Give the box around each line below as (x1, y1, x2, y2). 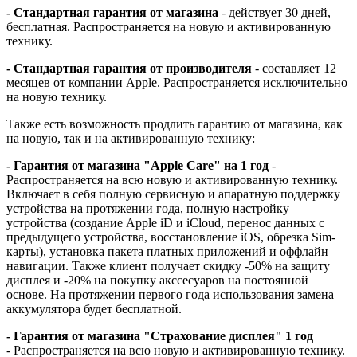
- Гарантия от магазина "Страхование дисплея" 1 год (6, 329, 313, 343)
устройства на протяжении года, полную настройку (6, 202, 289, 216)
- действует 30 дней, (218, 6, 331, 20)
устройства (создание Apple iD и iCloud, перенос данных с (6, 216, 324, 230)
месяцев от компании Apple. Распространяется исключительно (6, 76, 347, 90)
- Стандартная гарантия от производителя (6, 61, 252, 76)
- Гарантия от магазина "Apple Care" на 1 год (6, 159, 272, 173)
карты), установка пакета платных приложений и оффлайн (6, 245, 328, 259)
